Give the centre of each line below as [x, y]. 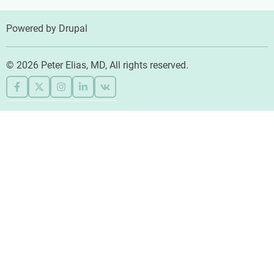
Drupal [73, 29]
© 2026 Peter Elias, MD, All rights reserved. [97, 65]
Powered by [32, 29]
